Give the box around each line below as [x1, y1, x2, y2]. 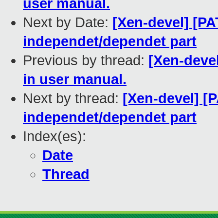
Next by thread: [23, 91, 123, 107]
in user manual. [23, 72, 127, 88]
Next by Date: [23, 15, 112, 31]
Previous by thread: [23, 53, 148, 69]
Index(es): [23, 128, 86, 145]
